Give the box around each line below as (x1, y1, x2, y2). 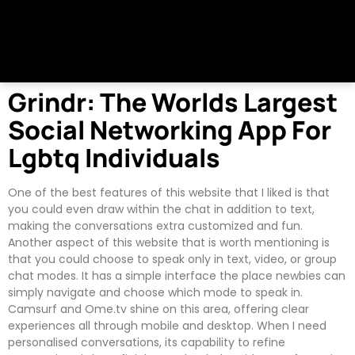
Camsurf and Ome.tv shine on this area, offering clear (8, 300, 309, 317)
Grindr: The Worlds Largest (8, 84, 338, 120)
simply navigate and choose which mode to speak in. (8, 284, 303, 300)
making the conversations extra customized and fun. (8, 217, 303, 234)
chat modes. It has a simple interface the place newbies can (8, 267, 345, 284)
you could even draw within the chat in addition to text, (8, 200, 315, 217)
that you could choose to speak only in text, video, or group (8, 250, 337, 267)
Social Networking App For (8, 112, 331, 147)
